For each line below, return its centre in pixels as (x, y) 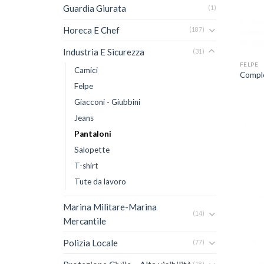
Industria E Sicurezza (104, 52)
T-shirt (86, 165)
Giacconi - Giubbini (107, 102)
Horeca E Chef (91, 30)
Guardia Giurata (95, 8)
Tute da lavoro (100, 181)
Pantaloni (93, 133)
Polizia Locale (90, 242)
